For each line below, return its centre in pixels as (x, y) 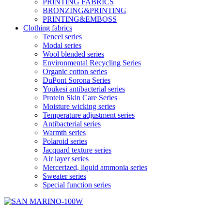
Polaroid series (65, 141)
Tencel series (62, 37)
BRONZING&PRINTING (85, 11)
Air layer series (66, 159)
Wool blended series (73, 54)
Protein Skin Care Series (80, 98)
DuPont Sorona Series (77, 80)
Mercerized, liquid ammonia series (95, 168)
